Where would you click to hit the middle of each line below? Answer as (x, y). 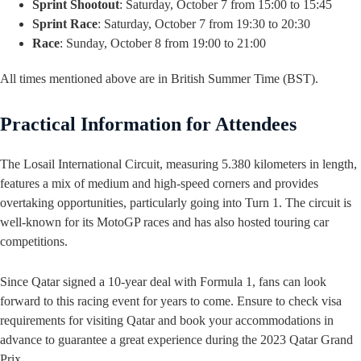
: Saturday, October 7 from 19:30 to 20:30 (204, 24)
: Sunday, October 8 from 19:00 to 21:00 (163, 44)
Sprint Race (65, 24)
